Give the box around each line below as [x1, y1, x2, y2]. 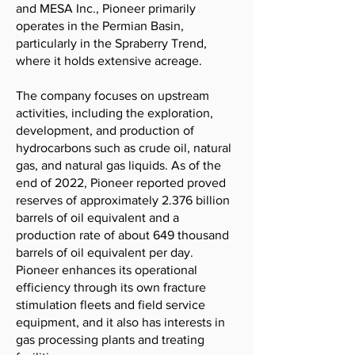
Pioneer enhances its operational [16, 263, 197, 277]
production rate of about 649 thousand [16, 228, 229, 242]
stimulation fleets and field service [16, 298, 205, 311]
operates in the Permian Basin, [16, 19, 184, 32]
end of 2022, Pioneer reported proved [16, 176, 226, 189]
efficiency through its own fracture [16, 281, 206, 294]
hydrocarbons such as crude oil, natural [16, 141, 231, 155]
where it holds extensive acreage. [16, 54, 202, 67]
